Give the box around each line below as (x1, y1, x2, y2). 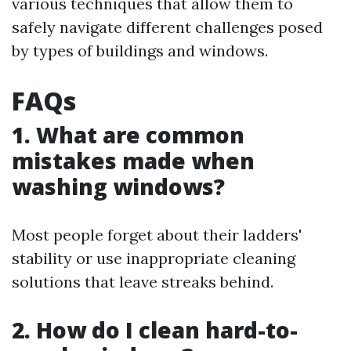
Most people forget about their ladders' (12, 224, 302, 244)
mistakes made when (12, 145, 255, 175)
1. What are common (12, 119, 244, 150)
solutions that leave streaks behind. (12, 271, 273, 291)
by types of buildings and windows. (12, 40, 268, 60)
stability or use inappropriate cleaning (12, 248, 295, 268)
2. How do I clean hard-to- (12, 314, 298, 345)
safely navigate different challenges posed (12, 16, 323, 37)
